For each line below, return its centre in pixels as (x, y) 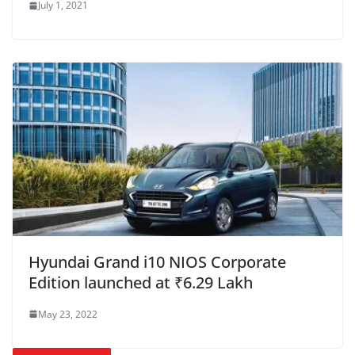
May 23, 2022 (68, 314)
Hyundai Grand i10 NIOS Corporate (157, 261)
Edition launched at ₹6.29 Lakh (141, 282)
